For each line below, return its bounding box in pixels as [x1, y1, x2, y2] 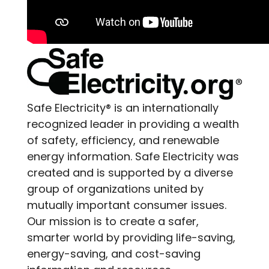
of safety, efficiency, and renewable [27, 133, 219, 148]
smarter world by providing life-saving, [27, 230, 235, 246]
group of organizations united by [27, 181, 204, 197]
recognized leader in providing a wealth [27, 116, 239, 132]
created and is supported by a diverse [27, 165, 233, 181]
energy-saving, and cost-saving [27, 246, 201, 262]
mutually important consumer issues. [27, 198, 226, 213]
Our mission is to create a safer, [27, 214, 199, 229]
